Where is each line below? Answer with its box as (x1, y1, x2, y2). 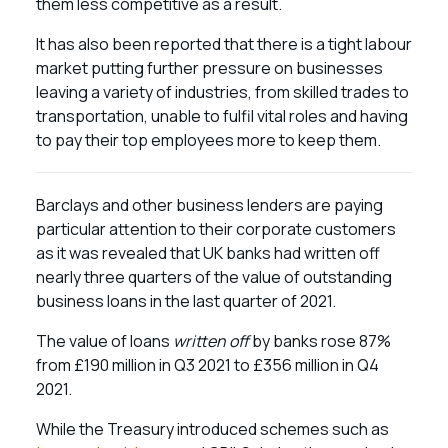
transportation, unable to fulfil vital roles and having (36, 105, 408, 127)
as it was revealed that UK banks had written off (36, 242, 380, 264)
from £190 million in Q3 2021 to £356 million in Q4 (36, 354, 379, 376)
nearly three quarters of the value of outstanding (36, 266, 392, 288)
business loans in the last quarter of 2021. (36, 290, 339, 312)
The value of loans (36, 330, 173, 352)
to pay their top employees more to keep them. (36, 129, 381, 151)
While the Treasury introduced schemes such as (36, 418, 389, 440)
